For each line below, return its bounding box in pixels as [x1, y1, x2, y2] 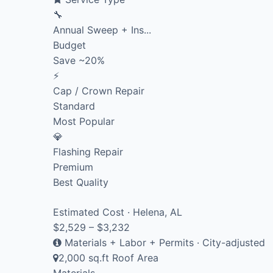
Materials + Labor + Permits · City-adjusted [62, 236, 265, 249]
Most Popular [53, 115, 115, 127]
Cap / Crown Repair [53, 84, 144, 97]
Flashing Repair [53, 145, 123, 158]
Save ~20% [53, 54, 105, 66]
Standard [53, 99, 95, 112]
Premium [53, 160, 93, 173]
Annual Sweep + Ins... [53, 23, 151, 36]
